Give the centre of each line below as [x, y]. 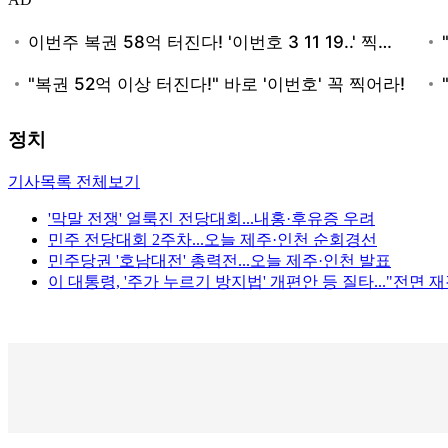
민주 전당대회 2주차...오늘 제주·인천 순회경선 [212, 240]
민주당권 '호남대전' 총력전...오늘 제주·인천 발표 [219, 261]
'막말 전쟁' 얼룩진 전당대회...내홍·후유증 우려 [211, 219]
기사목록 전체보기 [74, 182]
